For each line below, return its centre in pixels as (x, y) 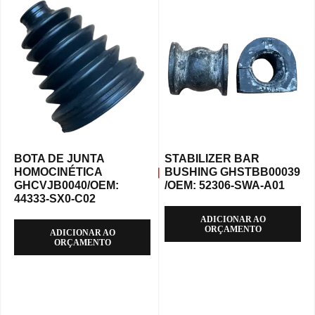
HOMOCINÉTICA (58, 172)
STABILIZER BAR (212, 159)
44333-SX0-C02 (55, 199)
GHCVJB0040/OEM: (66, 186)
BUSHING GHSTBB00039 (232, 172)
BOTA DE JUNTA (59, 159)
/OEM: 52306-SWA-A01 (225, 186)
